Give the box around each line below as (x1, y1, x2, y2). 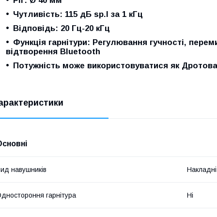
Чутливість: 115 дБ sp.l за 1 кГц (13, 9, 143, 19)
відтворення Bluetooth (6, 46, 100, 56)
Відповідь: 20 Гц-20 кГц (13, 23, 110, 33)
